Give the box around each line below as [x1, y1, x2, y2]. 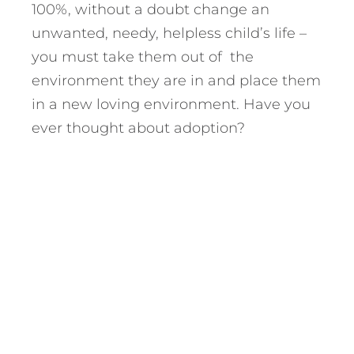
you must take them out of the [32, 48, 254, 66]
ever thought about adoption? [32, 119, 245, 137]
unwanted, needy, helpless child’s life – [32, 24, 307, 43]
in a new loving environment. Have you [32, 96, 311, 114]
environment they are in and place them [32, 72, 321, 90]
